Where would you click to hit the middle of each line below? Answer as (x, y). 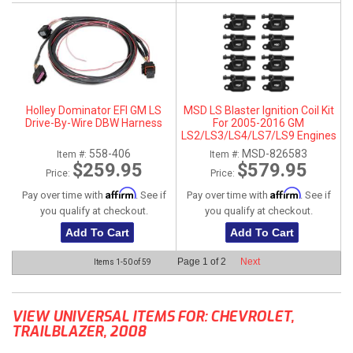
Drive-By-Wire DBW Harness (94, 123)
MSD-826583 (275, 154)
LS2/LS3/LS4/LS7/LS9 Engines (258, 136)
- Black (258, 149)
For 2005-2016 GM (258, 123)
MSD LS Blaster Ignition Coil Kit (258, 111)
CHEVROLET (251, 317)
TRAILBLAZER (58, 332)
